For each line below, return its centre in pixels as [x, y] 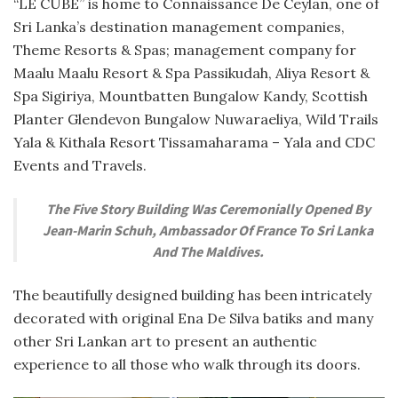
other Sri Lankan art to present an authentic [165, 341]
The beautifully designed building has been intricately [192, 295]
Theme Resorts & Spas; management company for [185, 49]
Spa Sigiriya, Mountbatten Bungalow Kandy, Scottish [191, 96]
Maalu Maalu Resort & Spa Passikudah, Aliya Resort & [191, 72]
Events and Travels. [80, 165]
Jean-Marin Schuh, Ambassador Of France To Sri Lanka [208, 230]
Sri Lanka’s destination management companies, [179, 26]
